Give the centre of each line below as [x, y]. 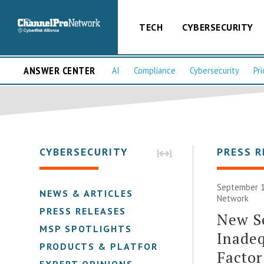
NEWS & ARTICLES [87, 193]
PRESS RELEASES [83, 211]
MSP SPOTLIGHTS [86, 228]
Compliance [155, 71]
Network [233, 198]
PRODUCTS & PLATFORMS [107, 246]
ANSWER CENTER [60, 71]
